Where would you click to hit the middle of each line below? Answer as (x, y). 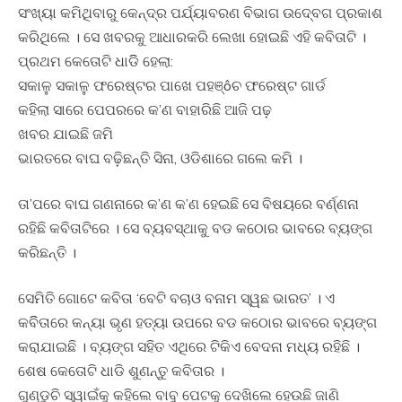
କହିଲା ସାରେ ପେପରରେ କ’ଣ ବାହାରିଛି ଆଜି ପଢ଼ (145, 110)
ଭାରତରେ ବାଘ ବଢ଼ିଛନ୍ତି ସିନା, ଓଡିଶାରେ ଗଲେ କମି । (160, 158)
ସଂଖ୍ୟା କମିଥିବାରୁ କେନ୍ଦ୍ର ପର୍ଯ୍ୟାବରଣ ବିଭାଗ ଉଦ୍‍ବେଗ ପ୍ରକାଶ (200, 13)
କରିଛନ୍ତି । (47, 253)
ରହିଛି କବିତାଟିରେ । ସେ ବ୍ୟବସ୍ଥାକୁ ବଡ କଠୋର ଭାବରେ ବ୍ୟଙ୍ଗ (195, 228)
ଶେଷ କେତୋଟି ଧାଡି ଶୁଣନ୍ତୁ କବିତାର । (121, 371)
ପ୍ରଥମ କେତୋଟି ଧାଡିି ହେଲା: (96, 61)
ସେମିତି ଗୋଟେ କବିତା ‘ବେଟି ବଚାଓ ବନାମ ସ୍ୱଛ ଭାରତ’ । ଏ (176, 298)
